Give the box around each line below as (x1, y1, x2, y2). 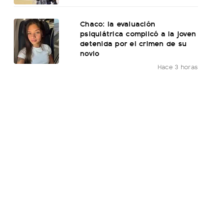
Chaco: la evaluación (80, 18, 156, 29)
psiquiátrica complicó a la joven (80, 27, 196, 39)
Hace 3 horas (157, 62, 198, 72)
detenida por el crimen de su (80, 37, 187, 49)
